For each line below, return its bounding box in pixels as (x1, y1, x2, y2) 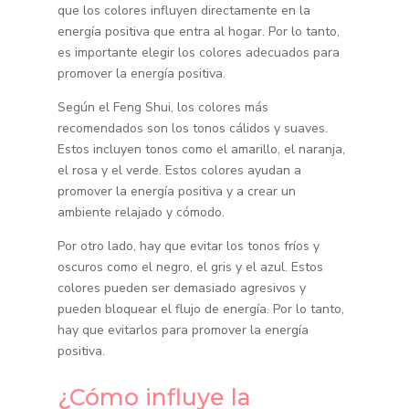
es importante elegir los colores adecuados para (57, 44, 340, 62)
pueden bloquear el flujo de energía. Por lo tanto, (57, 300, 344, 319)
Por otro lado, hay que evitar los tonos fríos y (57, 237, 320, 256)
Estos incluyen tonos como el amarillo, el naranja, (57, 141, 345, 159)
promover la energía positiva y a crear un (57, 183, 296, 201)
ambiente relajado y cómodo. (57, 204, 225, 222)
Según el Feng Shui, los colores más (57, 99, 268, 117)
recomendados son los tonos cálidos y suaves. (57, 120, 328, 138)
